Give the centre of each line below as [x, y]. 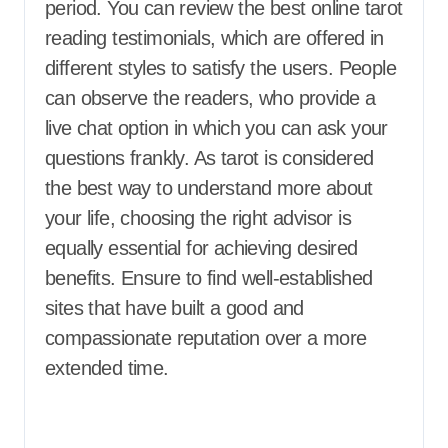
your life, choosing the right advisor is [198, 218]
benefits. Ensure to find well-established [209, 278]
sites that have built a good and [174, 308]
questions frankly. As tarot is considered [209, 158]
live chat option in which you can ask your [216, 128]
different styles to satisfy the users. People [220, 68]
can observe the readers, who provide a [210, 98]
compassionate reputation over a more [206, 338]
